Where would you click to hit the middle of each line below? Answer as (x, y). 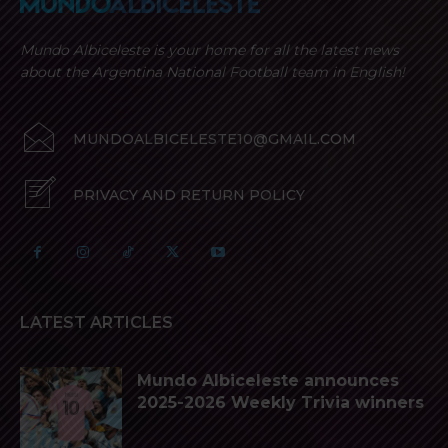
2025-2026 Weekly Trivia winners (280, 403)
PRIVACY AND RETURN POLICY (189, 195)
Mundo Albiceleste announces (268, 381)
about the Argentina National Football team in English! (212, 72)
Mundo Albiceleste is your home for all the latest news (209, 50)
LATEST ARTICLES (96, 323)
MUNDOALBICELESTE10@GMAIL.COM (214, 139)
